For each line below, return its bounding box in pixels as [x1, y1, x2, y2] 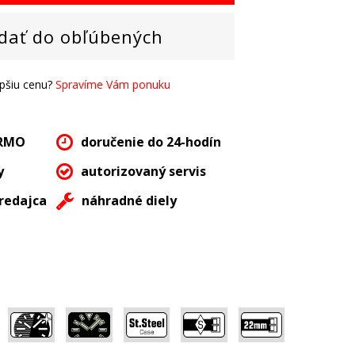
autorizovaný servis [81, 162, 206, 181]
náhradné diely [82, 192, 177, 210]
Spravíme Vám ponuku [55, 77, 170, 93]
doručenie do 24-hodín [81, 133, 221, 151]
